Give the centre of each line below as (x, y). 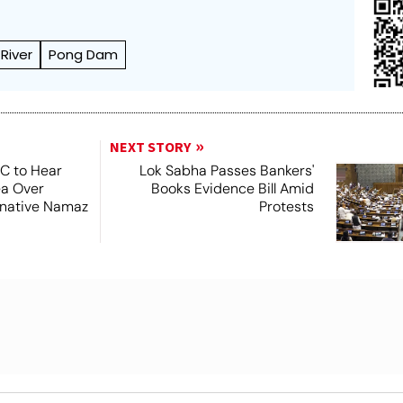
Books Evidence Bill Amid (232, 188)
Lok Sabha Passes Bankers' (226, 170)
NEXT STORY (150, 147)
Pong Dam (84, 54)
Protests (286, 206)
